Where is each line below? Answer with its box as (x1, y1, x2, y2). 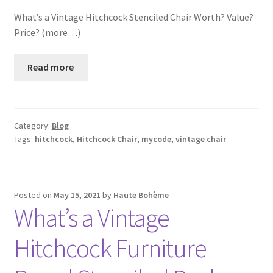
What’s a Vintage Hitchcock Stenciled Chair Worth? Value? (13, 10, 253, 23)
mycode (141, 133, 171, 145)
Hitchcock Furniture (13, 232, 207, 264)
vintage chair (175, 133, 226, 145)
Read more (27, 61, 74, 74)
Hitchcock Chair (76, 133, 137, 145)
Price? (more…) (13, 26, 80, 38)
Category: (13, 120, 52, 132)
